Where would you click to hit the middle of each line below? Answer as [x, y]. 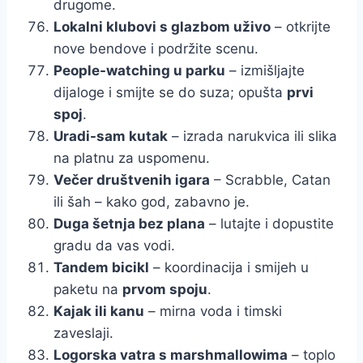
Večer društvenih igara [132, 179]
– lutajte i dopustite [269, 223]
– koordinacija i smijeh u [229, 267]
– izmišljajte [265, 70]
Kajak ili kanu [99, 311]
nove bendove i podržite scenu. [156, 48]
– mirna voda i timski [213, 311]
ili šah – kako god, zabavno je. [152, 201]
